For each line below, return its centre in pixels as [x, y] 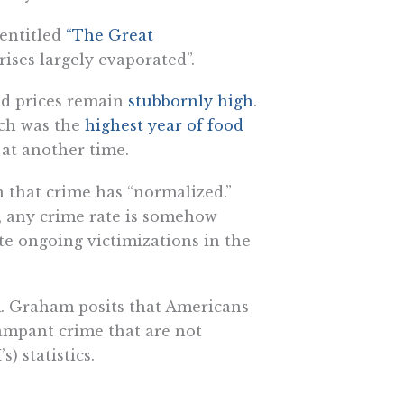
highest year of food [161, 126]
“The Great [109, 36]
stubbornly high [190, 101]
